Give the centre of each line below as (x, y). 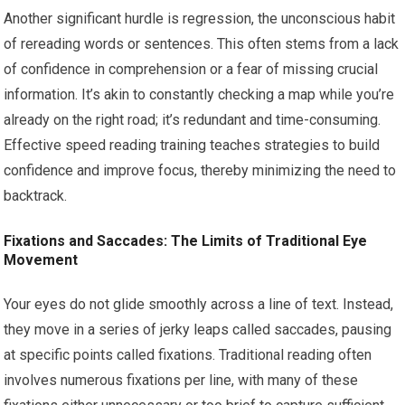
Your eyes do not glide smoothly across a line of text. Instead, (199, 305)
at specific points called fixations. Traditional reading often (188, 355)
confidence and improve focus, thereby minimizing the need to (200, 171)
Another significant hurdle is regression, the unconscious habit (200, 19)
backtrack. (36, 196)
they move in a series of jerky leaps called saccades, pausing (198, 330)
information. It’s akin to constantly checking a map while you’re (199, 95)
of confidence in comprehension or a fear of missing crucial (191, 70)
